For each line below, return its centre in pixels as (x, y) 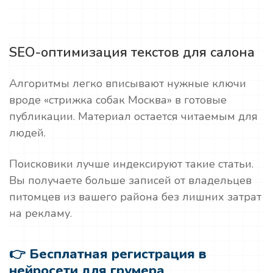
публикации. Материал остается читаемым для (133, 116)
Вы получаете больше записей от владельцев (130, 180)
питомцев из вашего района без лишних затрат (135, 197)
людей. (27, 133)
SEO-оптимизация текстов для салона (132, 52)
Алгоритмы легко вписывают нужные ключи (128, 83)
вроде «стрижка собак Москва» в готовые (118, 100)
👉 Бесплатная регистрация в (108, 254)
